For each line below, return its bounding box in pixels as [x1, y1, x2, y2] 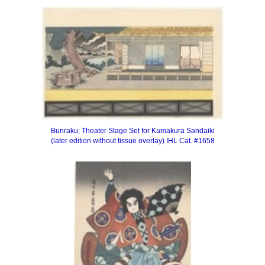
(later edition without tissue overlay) [50, 137, 166, 146]
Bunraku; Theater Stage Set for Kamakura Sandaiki [50, 127, 215, 135]
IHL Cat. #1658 [166, 137, 215, 146]
